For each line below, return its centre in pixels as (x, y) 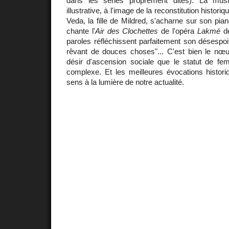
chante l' (81, 31)
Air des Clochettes (127, 31)
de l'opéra (178, 31)
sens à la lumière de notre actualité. (125, 82)
